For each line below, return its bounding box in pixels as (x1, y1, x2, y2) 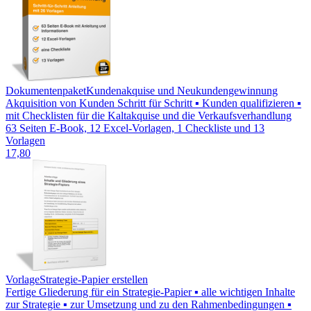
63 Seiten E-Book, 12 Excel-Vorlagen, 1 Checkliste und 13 (6, 122, 264, 135)
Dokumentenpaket (6, 85, 86, 97)
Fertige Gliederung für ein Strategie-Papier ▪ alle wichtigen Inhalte (6, 286, 295, 299)
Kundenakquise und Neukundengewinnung (86, 85, 278, 97)
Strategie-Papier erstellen (40, 274, 148, 286)
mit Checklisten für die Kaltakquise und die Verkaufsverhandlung (6, 110, 292, 122)
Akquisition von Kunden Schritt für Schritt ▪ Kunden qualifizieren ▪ (6, 97, 301, 110)
